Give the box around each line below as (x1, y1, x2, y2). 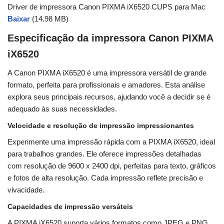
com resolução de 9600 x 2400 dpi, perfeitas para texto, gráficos (7, 161, 216, 170)
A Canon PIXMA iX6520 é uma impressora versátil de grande (7, 68, 206, 77)
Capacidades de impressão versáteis (7, 202, 133, 211)
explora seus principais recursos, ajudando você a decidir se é (7, 92, 210, 101)
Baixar (7, 14, 30, 23)
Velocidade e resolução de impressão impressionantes (7, 121, 194, 130)
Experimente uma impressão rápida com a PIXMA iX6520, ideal (7, 137, 215, 146)
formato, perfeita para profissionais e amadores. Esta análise (7, 80, 205, 89)
